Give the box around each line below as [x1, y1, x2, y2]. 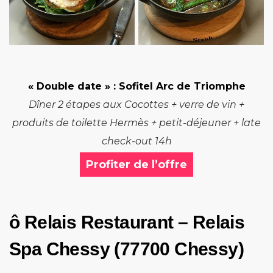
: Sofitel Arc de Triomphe [110, 80, 246, 92]
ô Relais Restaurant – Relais [9, 211, 245, 232]
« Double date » [27, 80, 110, 92]
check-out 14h [101, 135, 172, 147]
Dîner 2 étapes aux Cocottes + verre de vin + [29, 98, 244, 110]
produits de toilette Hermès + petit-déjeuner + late [12, 116, 261, 129]
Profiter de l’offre [86, 157, 187, 171]
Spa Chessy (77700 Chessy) [9, 238, 244, 259]
